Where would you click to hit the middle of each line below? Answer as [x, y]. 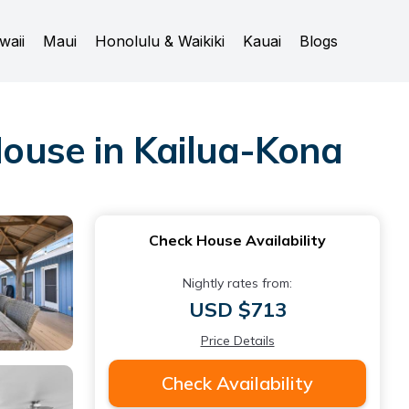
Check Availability [237, 383]
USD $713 [237, 309]
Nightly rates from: [237, 283]
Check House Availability [237, 240]
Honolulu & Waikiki [160, 41]
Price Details [237, 341]
